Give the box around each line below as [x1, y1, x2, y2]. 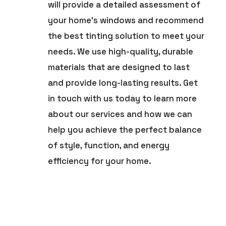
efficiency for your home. [48, 155, 152, 166]
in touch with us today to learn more [48, 92, 197, 104]
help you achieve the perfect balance [48, 124, 202, 135]
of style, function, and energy [48, 139, 170, 151]
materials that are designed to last [48, 61, 190, 73]
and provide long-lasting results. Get [48, 77, 198, 88]
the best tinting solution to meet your [48, 30, 205, 41]
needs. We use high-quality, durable [48, 45, 194, 57]
